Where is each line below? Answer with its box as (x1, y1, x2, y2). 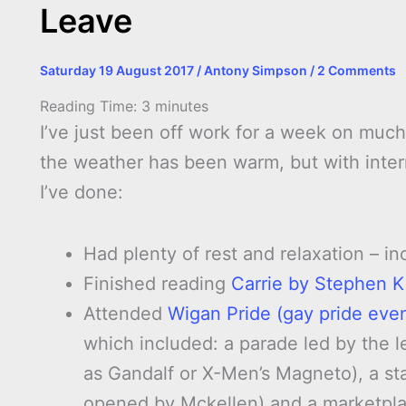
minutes (155, 97, 208, 116)
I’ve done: (40, 181, 123, 204)
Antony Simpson (204, 62, 310, 78)
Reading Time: (40, 97, 141, 116)
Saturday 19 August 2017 (40, 62, 197, 78)
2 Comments (317, 62, 396, 78)
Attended (83, 303, 168, 325)
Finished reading (83, 273, 231, 295)
